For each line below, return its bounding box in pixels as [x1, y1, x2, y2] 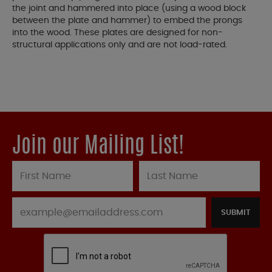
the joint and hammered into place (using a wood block [12, 4, 246, 13]
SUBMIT [220, 209, 251, 217]
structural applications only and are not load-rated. [12, 41, 227, 50]
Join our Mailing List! [12, 136, 184, 158]
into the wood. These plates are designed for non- [12, 29, 223, 38]
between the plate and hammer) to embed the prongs [12, 16, 242, 25]
